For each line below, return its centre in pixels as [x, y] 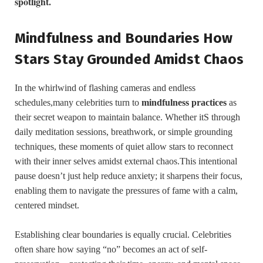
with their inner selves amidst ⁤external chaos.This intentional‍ [126, 161]
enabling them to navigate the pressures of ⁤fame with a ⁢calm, [126, 191]
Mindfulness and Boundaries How [124, 38]
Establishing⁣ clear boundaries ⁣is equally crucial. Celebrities [123, 234]
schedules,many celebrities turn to [78, 103]
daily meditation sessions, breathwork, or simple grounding [124, 132]
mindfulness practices [184, 103]
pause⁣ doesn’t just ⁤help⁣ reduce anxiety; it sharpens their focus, [129, 176]
